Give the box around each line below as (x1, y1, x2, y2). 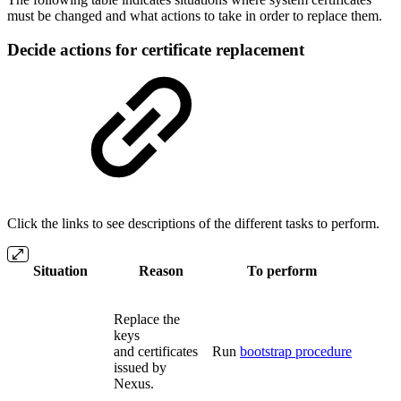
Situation (32, 263, 88, 278)
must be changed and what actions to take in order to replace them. (7, 7, 382, 23)
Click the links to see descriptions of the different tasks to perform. (7, 216, 380, 231)
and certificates (114, 344, 198, 359)
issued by (114, 360, 166, 375)
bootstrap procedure (240, 344, 352, 359)
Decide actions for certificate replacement (7, 40, 304, 60)
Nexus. (114, 376, 154, 391)
